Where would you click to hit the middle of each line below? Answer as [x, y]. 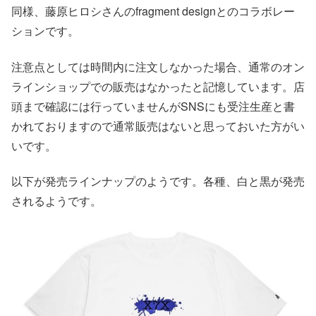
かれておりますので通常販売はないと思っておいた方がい [158, 126]
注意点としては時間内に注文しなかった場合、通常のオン [158, 66]
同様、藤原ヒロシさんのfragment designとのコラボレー [153, 11]
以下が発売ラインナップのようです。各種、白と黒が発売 [158, 181]
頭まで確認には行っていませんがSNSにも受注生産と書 [153, 106]
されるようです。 [56, 200]
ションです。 [45, 31]
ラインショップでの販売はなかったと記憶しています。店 [158, 86]
